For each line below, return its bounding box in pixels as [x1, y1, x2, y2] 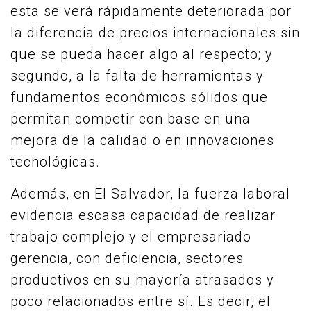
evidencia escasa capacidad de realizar [10, 207, 276, 224]
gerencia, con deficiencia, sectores [10, 250, 244, 267]
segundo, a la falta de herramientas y [10, 67, 264, 84]
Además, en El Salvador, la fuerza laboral [10, 185, 290, 202]
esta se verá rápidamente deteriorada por [10, 3, 292, 19]
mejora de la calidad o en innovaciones [10, 132, 274, 149]
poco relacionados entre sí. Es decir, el [10, 293, 271, 310]
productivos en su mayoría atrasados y [10, 271, 274, 288]
